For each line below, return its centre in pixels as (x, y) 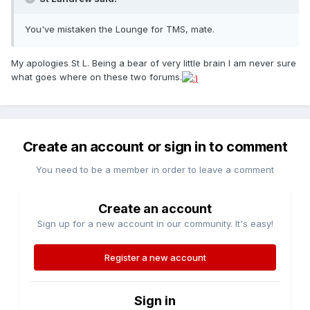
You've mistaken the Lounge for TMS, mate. (120, 29)
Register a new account (155, 258)
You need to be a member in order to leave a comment (155, 170)
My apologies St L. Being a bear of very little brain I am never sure (154, 63)
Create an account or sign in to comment (155, 147)
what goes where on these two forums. (97, 77)
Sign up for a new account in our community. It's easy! (155, 224)
